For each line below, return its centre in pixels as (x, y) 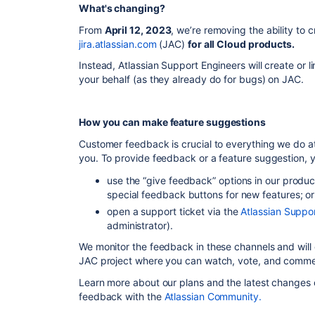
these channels (240, 246)
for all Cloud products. (241, 44)
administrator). (140, 225)
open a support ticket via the (174, 211)
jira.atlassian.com (118, 44)
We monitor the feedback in (143, 246)
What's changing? (122, 8)
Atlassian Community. (213, 296)
